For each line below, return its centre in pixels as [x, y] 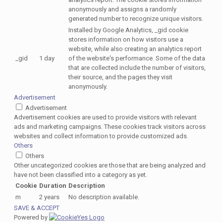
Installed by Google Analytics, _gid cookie [128, 30]
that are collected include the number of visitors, [137, 68]
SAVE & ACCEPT [37, 208]
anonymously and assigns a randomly [122, 9]
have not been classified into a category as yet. [81, 175]
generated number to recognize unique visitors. [136, 19]
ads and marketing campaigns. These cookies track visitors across [110, 127]
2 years [49, 197]
